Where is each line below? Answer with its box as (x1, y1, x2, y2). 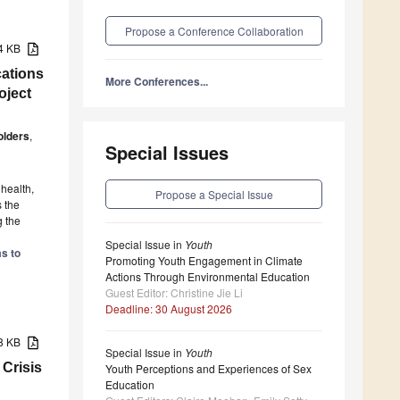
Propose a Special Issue (154, 187, 273, 203)
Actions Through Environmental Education (105, 269, 310, 285)
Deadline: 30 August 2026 (105, 301, 232, 317)
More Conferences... (105, 73, 208, 90)
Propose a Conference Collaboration (124, 23, 304, 39)
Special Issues (105, 139, 229, 166)
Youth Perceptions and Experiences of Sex (105, 361, 312, 377)
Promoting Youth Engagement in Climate (105, 253, 303, 269)
